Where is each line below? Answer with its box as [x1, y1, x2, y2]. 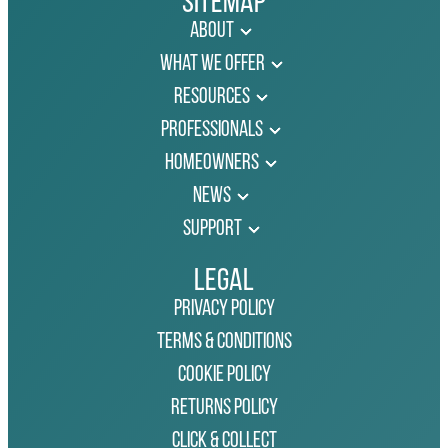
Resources [174, 85, 250, 109]
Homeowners [165, 151, 259, 175]
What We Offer [159, 52, 265, 76]
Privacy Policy [173, 297, 275, 321]
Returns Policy [170, 396, 278, 420]
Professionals [161, 118, 263, 142]
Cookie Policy [177, 363, 271, 387]
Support [182, 217, 242, 241]
